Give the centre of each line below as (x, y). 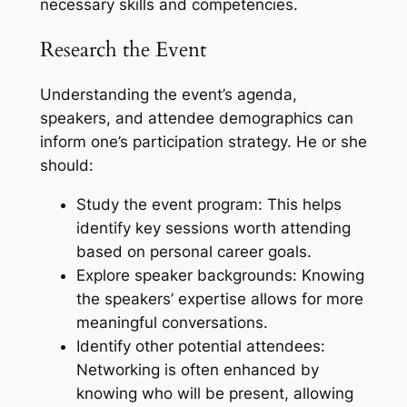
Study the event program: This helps (208, 205)
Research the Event (123, 50)
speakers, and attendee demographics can (196, 119)
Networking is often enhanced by (197, 370)
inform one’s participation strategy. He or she (203, 142)
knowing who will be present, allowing (214, 394)
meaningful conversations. (172, 323)
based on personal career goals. (194, 252)
